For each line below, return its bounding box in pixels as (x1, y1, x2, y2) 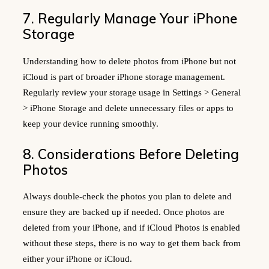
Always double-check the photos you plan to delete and (23, 192, 232, 202)
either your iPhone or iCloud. (23, 254, 132, 264)
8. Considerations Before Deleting (23, 145, 239, 163)
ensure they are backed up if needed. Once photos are (23, 207, 225, 217)
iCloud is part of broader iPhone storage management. (23, 71, 225, 82)
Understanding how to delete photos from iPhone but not (23, 56, 236, 66)
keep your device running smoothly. (23, 118, 159, 128)
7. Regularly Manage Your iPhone (23, 9, 237, 27)
